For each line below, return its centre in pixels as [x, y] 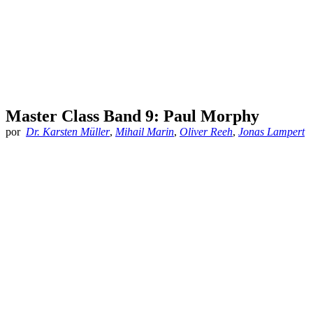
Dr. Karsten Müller [68, 132]
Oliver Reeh [206, 132]
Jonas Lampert [271, 132]
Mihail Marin [145, 132]
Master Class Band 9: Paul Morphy [132, 116]
